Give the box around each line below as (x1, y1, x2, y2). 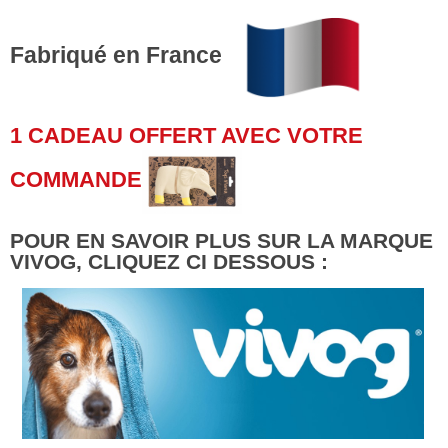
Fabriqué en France (10, 42, 228, 69)
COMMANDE (10, 166, 142, 192)
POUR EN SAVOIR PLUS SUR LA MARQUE (10, 228, 433, 252)
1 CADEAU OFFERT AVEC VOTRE (10, 122, 363, 148)
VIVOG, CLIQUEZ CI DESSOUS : (10, 249, 328, 273)
